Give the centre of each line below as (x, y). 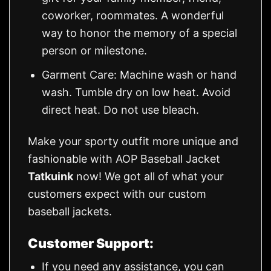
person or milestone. (95, 51)
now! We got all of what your (149, 177)
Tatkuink (51, 177)
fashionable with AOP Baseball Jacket (124, 159)
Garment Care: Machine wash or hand (139, 74)
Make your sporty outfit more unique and (133, 142)
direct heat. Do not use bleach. (121, 109)
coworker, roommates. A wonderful (133, 16)
